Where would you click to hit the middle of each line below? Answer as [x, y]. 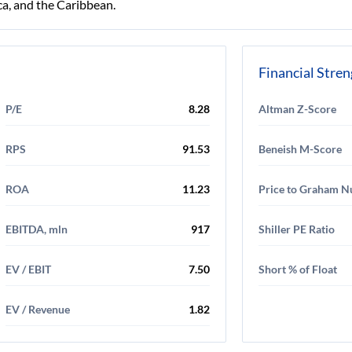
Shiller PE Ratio [297, 229]
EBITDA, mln [37, 229]
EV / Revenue [38, 309]
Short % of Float [298, 269]
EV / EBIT [28, 269]
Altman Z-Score [297, 109]
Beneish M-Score [300, 149]
